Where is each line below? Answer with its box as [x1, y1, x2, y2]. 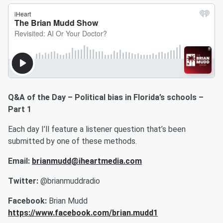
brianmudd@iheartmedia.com [32, 156, 142, 166]
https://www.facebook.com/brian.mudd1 [8, 208, 158, 218]
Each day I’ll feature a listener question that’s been [8, 124, 186, 134]
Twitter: [8, 176, 40, 186]
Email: [8, 156, 32, 166]
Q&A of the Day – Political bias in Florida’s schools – [8, 93, 204, 102]
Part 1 [8, 105, 31, 114]
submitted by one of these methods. [8, 136, 139, 146]
